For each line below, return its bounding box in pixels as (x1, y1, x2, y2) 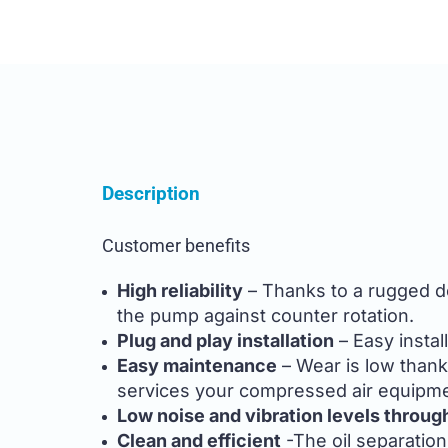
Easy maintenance (117, 354, 277, 376)
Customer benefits (102, 234, 250, 256)
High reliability (117, 279, 243, 301)
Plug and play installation (117, 329, 334, 351)
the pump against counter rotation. (117, 304, 414, 326)
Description (102, 181, 200, 205)
